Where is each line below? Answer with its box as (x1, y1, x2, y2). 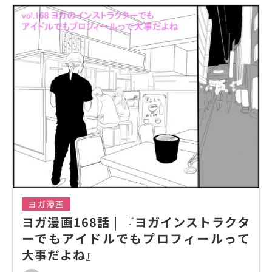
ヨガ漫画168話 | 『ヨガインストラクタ (22, 212, 250, 231)
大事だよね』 (22, 245, 98, 263)
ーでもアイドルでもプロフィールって (22, 229, 250, 247)
